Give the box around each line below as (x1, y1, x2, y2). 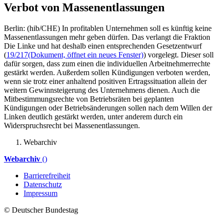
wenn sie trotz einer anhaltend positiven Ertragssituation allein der (4, 77, 207, 85)
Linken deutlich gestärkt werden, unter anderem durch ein (4, 112, 183, 121)
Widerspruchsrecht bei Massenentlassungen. (4, 121, 140, 130)
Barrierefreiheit (24, 171, 70, 180)
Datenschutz (24, 180, 62, 189)
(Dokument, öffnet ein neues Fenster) (28, 50, 143, 59)
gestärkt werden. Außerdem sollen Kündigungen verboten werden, (4, 68, 210, 77)
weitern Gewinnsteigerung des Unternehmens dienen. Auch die (4, 85, 200, 94)
